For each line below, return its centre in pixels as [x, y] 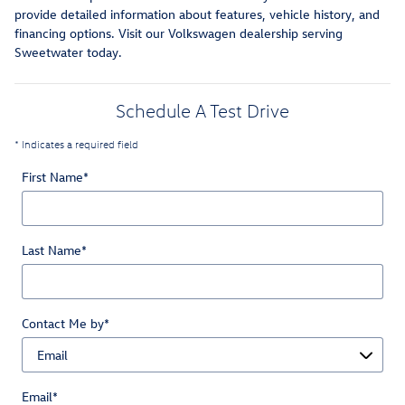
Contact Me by [63, 324]
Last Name [52, 250]
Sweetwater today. [68, 52]
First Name [52, 177]
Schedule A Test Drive [202, 111]
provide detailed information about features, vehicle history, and [197, 14]
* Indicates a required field [76, 145]
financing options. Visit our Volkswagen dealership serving [179, 33]
